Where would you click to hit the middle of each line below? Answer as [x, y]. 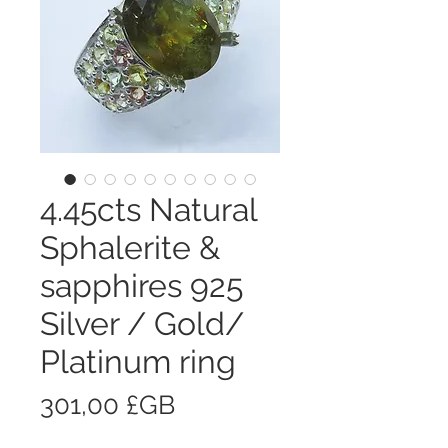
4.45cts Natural [148, 209]
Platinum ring [138, 361]
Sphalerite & [130, 247]
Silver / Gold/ [142, 323]
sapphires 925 [141, 285]
